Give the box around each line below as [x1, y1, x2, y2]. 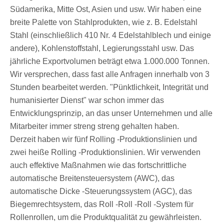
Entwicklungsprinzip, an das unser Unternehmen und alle [10, 108, 212, 117]
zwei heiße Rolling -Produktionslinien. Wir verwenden [10, 147, 200, 156]
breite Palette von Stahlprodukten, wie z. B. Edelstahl [10, 17, 197, 26]
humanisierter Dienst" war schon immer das [10, 95, 164, 104]
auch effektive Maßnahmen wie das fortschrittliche [10, 160, 186, 169]
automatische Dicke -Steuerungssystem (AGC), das [10, 186, 192, 195]
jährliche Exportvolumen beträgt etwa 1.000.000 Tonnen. [10, 56, 209, 65]
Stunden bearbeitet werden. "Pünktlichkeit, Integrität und [10, 82, 208, 91]
